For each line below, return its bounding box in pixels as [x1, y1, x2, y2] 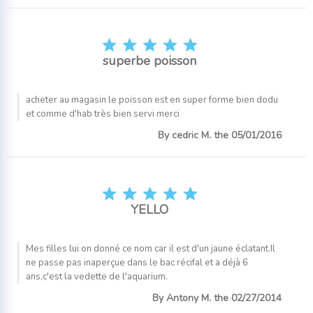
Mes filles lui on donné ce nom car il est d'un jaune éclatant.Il [26, 242, 275, 255]
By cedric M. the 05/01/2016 [158, 128, 282, 142]
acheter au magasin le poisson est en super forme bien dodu [26, 93, 278, 106]
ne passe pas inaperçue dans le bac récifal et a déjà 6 [26, 256, 248, 269]
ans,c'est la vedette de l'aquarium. [26, 270, 168, 283]
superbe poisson [103, 52, 196, 69]
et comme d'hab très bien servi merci [26, 107, 180, 120]
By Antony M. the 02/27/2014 [152, 291, 282, 305]
